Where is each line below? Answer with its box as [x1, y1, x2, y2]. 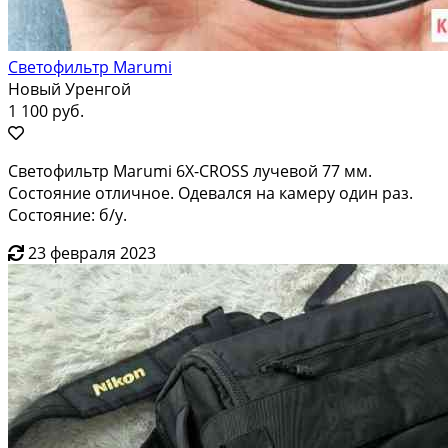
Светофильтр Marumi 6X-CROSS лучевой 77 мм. [8, 159, 372, 182]
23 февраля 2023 [28, 241, 156, 264]
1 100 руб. [8, 99, 84, 122]
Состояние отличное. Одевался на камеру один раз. [8, 181, 413, 204]
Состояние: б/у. [8, 203, 127, 226]
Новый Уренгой [8, 77, 131, 100]
